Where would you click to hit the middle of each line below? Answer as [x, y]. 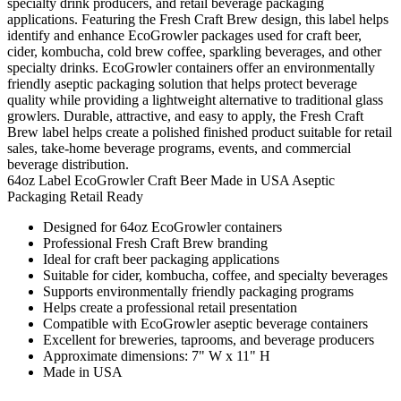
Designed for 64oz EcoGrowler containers [162, 226]
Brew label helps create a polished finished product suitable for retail [200, 132]
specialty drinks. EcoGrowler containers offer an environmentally [191, 67]
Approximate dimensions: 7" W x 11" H [157, 355]
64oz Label [39, 180]
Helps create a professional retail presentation [170, 307]
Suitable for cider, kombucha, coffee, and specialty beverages [215, 275]
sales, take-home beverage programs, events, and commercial [179, 148]
